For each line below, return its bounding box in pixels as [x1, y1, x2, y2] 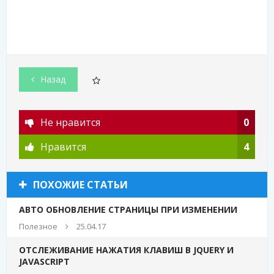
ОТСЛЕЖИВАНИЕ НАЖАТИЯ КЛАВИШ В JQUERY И [19, 243, 234, 256]
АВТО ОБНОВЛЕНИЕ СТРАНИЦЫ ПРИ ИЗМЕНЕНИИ [19, 203, 237, 215]
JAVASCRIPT [19, 255, 70, 267]
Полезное [19, 220, 57, 232]
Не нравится [40, 115, 100, 129]
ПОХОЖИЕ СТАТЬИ [33, 177, 128, 191]
